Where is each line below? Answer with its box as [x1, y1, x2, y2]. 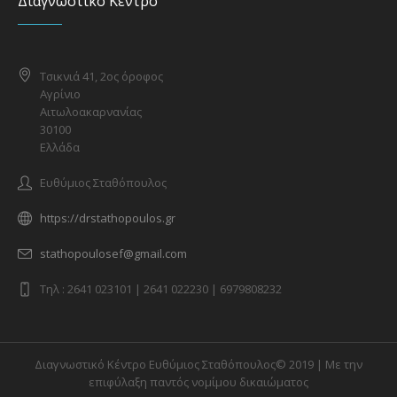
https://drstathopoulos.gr [40, 210, 176, 227]
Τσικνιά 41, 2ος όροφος [40, 68, 164, 85]
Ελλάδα [40, 139, 81, 156]
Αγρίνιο [40, 86, 82, 103]
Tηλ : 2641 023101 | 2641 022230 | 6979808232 [40, 281, 283, 298]
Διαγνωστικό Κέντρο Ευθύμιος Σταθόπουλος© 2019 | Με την [35, 356, 362, 373]
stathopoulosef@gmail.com [40, 245, 188, 262]
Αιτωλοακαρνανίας [40, 104, 143, 121]
